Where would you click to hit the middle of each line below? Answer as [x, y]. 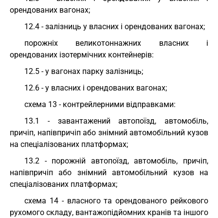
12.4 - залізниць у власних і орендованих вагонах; [115, 27]
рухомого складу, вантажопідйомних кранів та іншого [109, 212]
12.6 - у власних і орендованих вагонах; [96, 88]
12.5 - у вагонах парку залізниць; [84, 71]
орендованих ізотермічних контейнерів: [82, 55]
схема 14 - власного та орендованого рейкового [116, 201]
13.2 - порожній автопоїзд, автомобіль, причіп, [116, 161]
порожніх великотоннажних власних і [116, 43]
